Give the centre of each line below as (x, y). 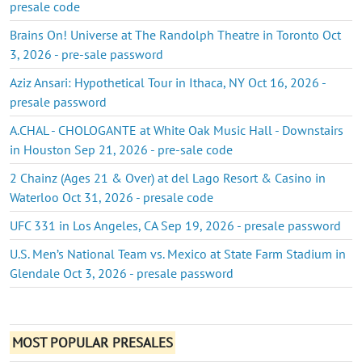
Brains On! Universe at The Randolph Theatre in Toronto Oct (175, 34)
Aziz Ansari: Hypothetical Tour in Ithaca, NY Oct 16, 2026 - (168, 82)
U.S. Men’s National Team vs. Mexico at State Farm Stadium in (178, 253)
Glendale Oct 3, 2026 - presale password (122, 273)
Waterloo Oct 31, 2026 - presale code (112, 197)
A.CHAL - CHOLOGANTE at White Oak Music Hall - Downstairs (177, 130)
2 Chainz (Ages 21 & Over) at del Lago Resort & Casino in (168, 177)
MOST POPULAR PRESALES (93, 342)
